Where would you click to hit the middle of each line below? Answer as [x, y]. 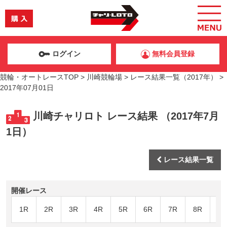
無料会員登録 [172, 54]
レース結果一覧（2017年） [174, 77]
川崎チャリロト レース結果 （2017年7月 [124, 116]
